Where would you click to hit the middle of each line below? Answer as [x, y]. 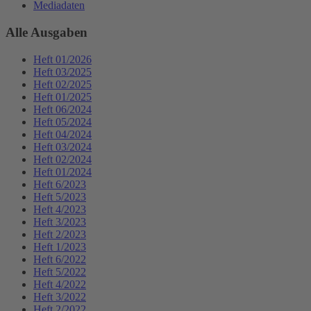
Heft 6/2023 [60, 184]
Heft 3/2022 [60, 296]
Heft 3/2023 [60, 221]
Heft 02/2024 [62, 159]
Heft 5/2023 [60, 196]
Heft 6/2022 [60, 259]
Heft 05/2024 [62, 121]
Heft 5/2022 [60, 271]
